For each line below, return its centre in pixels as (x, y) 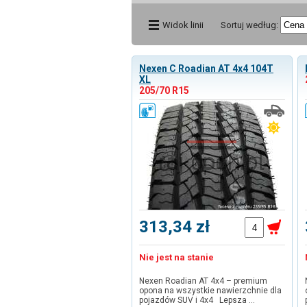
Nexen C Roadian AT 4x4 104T (206, 69)
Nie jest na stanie (176, 257)
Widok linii (183, 25)
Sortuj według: (249, 25)
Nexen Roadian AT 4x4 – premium (203, 281)
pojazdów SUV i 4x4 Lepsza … (197, 300)
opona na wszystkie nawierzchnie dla (210, 291)
